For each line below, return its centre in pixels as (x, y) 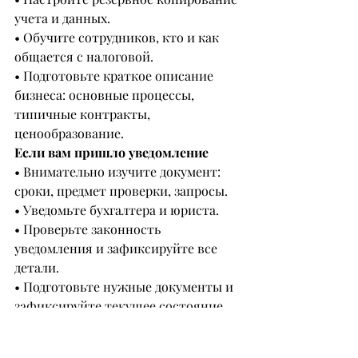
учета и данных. (62, 18)
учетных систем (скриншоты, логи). (123, 325)
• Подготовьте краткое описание (115, 76)
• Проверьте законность (89, 229)
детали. (37, 268)
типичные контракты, (84, 114)
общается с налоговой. (84, 57)
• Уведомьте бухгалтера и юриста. (117, 210)
